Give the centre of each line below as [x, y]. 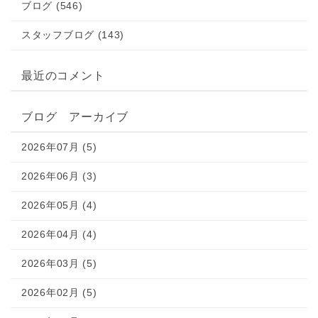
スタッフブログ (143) [73, 35]
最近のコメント [63, 76]
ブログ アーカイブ [75, 117]
